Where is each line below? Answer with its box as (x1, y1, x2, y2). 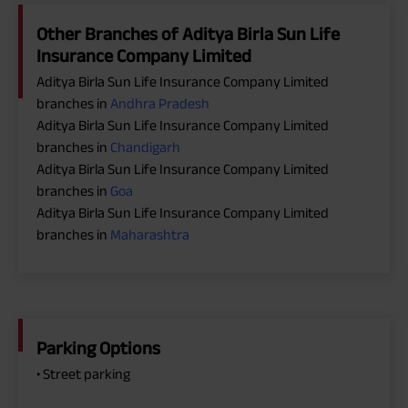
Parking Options (36, 337, 160, 358)
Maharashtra (110, 226, 189, 242)
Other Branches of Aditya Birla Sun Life (36, 23, 340, 44)
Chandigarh (110, 138, 180, 155)
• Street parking (36, 365, 130, 382)
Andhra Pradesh (110, 95, 209, 111)
